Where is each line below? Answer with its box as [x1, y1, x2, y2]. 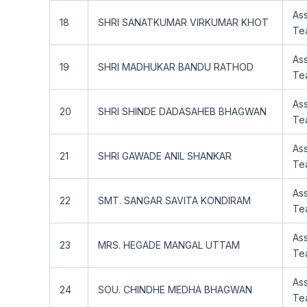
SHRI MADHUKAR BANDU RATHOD [98, 61, 254, 73]
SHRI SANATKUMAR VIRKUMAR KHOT [98, 16, 269, 28]
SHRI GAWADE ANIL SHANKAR [98, 150, 232, 162]
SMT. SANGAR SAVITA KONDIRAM [98, 195, 251, 206]
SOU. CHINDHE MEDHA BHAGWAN [98, 284, 252, 295]
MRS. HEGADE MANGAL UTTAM [98, 239, 240, 251]
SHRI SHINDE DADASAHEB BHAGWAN [98, 106, 267, 117]
